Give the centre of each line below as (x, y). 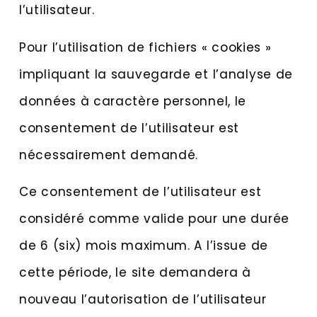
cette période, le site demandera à (135, 273)
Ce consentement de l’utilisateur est (140, 192)
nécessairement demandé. (109, 155)
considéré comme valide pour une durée (154, 219)
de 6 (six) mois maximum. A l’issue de (144, 246)
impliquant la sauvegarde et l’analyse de (156, 74)
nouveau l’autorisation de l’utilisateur (143, 300)
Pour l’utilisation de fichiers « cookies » (145, 47)
